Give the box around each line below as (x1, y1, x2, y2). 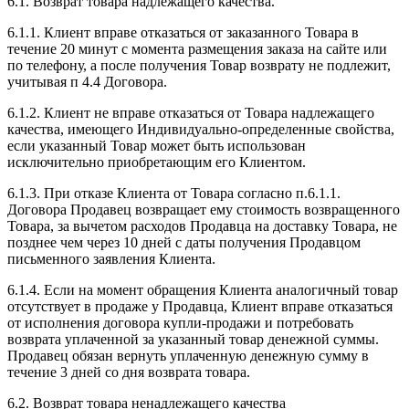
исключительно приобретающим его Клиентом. (7, 153, 306, 170)
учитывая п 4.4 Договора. (7, 73, 167, 89)
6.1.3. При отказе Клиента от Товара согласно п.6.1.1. (7, 184, 341, 201)
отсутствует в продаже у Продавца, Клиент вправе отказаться (7, 298, 393, 314)
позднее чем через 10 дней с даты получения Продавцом (7, 234, 361, 250)
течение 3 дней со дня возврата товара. (7, 363, 250, 380)
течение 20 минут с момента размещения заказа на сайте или (7, 40, 387, 57)
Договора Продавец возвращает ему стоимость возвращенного (7, 201, 400, 217)
